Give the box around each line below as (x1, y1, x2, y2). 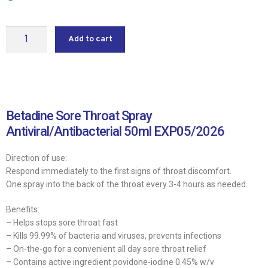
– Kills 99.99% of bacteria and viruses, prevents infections (6, 230, 221, 240)
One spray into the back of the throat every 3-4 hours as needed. (6, 179, 248, 189)
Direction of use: (6, 153, 67, 163)
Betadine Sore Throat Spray (6, 108, 152, 123)
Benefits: (6, 204, 39, 214)
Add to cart (68, 33, 112, 44)
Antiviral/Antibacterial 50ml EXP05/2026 (6, 123, 224, 139)
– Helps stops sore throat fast (6, 217, 118, 227)
